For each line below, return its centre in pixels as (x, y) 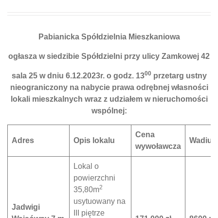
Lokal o (86, 166)
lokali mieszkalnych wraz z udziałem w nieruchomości (109, 99)
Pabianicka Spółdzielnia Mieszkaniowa (109, 37)
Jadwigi (26, 207)
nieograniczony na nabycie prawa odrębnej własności (109, 87)
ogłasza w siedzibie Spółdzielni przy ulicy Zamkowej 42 (109, 56)
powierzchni (94, 178)
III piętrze (89, 213)
